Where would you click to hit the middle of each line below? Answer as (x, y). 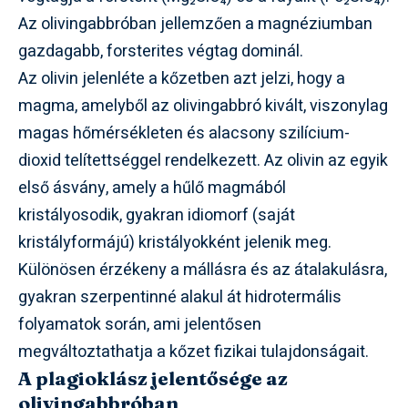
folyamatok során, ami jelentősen (140, 324)
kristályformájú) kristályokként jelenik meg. (175, 242)
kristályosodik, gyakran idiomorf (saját (157, 215)
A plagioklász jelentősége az (153, 377)
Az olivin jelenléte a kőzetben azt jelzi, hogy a (182, 78)
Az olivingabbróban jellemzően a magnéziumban (195, 24)
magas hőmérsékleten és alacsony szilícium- (184, 133)
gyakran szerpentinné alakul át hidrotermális (180, 297)
